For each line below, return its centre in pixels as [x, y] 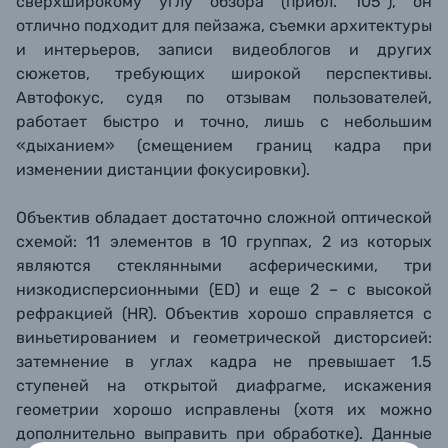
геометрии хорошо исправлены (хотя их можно [224, 409]
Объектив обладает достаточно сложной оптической [224, 217]
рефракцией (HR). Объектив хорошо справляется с [224, 313]
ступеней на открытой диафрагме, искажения [224, 385]
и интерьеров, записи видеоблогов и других [224, 49]
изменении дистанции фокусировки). [163, 169]
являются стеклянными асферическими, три [224, 265]
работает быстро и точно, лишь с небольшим [224, 121]
